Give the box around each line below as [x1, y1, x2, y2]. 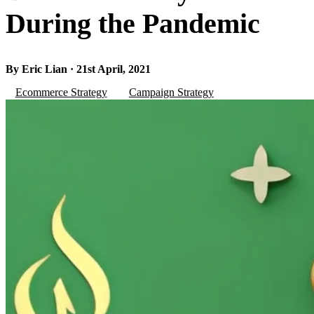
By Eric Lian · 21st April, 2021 [6, 62, 151, 75]
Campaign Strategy [128, 86, 214, 99]
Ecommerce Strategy [15, 86, 107, 99]
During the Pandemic [6, 7, 260, 39]
